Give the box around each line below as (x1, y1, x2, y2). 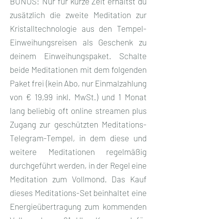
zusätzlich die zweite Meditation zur (10, 9, 147, 20)
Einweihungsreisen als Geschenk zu (10, 37, 147, 47)
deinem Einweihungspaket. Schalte (10, 50, 147, 61)
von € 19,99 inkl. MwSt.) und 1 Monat (10, 91, 147, 102)
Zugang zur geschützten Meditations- (10, 119, 147, 129)
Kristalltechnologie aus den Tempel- (10, 23, 147, 33)
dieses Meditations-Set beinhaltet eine (10, 187, 147, 197)
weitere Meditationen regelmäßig (10, 146, 147, 156)
